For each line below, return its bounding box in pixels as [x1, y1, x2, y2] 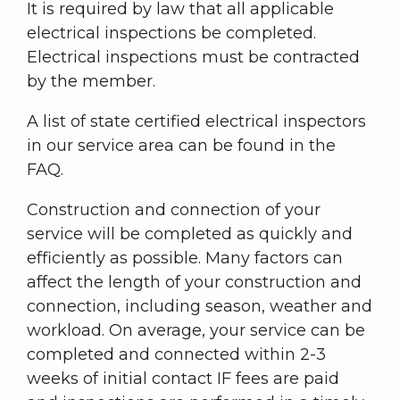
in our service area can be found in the [27, 136, 336, 156]
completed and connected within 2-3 [27, 345, 326, 365]
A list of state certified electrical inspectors [27, 112, 366, 132]
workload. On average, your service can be [27, 321, 365, 341]
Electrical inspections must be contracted [27, 47, 360, 68]
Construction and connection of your [27, 200, 321, 221]
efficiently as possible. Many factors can [27, 248, 343, 269]
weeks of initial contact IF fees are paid [27, 369, 339, 389]
